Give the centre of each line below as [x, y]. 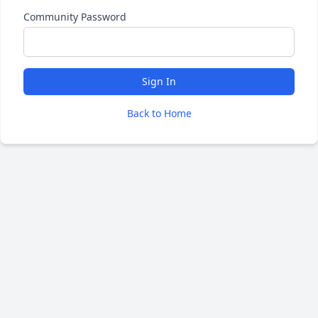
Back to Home [159, 113]
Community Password [75, 17]
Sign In [159, 81]
